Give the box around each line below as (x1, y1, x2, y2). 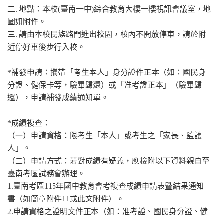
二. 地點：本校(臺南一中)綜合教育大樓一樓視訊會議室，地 (7, 4, 211, 13)
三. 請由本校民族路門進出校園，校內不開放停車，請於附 (7, 30, 206, 38)
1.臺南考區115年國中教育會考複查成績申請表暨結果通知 (7, 182, 204, 190)
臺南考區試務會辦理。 (7, 169, 85, 178)
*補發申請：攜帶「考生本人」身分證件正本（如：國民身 (7, 68, 206, 76)
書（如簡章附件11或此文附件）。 (7, 194, 124, 203)
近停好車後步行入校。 (7, 42, 85, 51)
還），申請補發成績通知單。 (7, 93, 109, 102)
